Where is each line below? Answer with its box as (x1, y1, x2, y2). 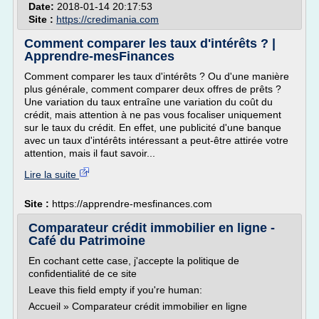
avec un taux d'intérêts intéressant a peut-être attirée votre (24, 135, 288, 146)
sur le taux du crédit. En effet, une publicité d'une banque (24, 122, 281, 133)
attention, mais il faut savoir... (24, 147, 155, 159)
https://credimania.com (56, 14, 159, 25)
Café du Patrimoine (28, 234, 145, 248)
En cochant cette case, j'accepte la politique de (28, 255, 239, 266)
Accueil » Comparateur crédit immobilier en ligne (28, 300, 247, 312)
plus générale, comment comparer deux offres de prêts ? (24, 83, 281, 95)
